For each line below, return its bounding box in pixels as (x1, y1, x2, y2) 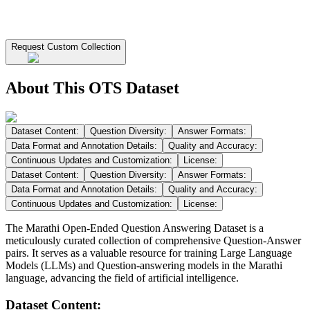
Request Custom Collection (11, 42, 120, 53)
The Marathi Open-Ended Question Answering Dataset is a (6, 222, 264, 235)
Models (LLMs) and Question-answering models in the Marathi (6, 259, 282, 272)
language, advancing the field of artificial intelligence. (6, 272, 239, 284)
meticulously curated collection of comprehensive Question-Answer (6, 235, 301, 247)
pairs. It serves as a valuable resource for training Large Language (6, 247, 292, 259)
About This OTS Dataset (6, 79, 179, 98)
